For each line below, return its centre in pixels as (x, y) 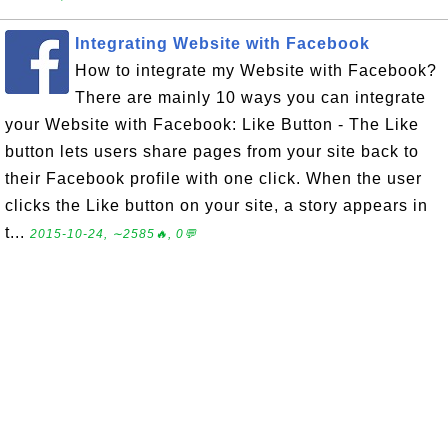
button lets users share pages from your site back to (212, 151)
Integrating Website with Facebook (222, 43)
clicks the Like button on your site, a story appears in (216, 205)
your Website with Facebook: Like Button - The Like (212, 124)
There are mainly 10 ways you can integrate (250, 97)
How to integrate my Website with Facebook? (256, 70)
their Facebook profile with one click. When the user (213, 178)
